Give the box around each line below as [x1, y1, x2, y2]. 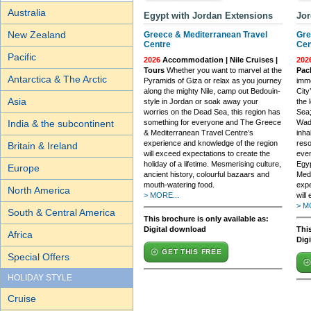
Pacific [8, 51, 36, 62]
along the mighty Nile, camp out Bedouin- [144, 87, 280, 95]
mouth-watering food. [144, 180, 215, 189]
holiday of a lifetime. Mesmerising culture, [144, 160, 281, 168]
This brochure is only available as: [144, 215, 269, 223]
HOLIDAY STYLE [8, 273, 72, 283]
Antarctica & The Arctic [8, 74, 107, 85]
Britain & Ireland [8, 140, 78, 151]
